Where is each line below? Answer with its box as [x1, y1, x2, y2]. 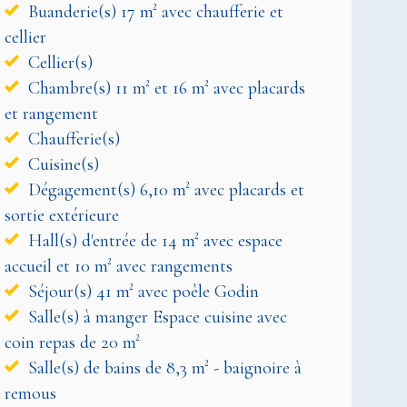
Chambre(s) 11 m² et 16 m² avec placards [23, 76, 305, 99]
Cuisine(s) [23, 153, 99, 175]
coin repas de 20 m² [4, 331, 140, 353]
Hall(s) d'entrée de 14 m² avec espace [23, 229, 283, 252]
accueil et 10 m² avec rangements [4, 254, 233, 277]
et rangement [4, 102, 98, 124]
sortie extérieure [4, 203, 119, 226]
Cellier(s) [23, 51, 93, 74]
